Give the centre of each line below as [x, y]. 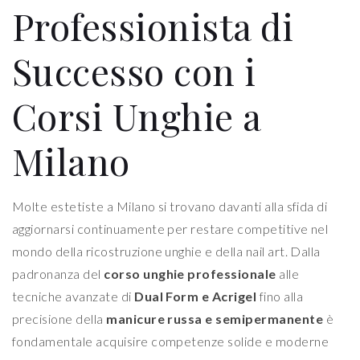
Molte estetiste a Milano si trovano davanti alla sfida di [170, 207]
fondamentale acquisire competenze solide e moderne [171, 342]
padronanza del [58, 274]
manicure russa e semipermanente [215, 319]
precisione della [59, 319]
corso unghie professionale [190, 274]
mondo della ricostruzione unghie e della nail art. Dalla [166, 252]
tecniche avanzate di [74, 297]
